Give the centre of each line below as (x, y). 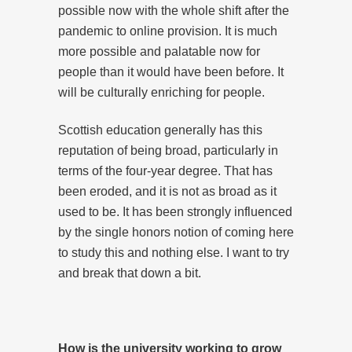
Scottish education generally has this (160, 130)
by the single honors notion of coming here (176, 232)
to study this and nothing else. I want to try (174, 252)
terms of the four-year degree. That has (165, 170)
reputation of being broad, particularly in (168, 150)
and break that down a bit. (130, 273)
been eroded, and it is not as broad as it (167, 191)
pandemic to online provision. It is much (168, 31)
